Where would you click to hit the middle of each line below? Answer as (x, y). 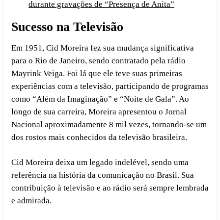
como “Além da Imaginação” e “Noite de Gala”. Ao (100, 99)
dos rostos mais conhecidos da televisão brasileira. (99, 137)
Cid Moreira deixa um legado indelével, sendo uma (100, 163)
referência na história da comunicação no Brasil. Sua (103, 175)
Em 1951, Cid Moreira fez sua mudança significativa (103, 48)
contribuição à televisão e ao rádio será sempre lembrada (110, 188)
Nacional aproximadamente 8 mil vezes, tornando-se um (109, 125)
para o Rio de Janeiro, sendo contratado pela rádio (98, 61)
